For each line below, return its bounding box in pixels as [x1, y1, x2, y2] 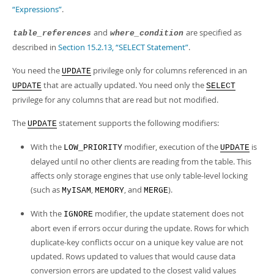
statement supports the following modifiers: [57, 117, 219, 128]
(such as [31, 184, 62, 195]
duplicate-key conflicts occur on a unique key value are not [31, 237, 243, 248]
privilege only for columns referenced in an [91, 65, 247, 76]
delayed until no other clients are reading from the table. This [31, 156, 251, 167]
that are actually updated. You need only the [42, 80, 206, 91]
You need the [12, 65, 62, 76]
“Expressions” [12, 4, 62, 15]
